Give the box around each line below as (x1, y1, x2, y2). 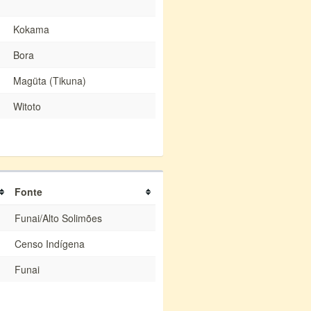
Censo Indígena (15, 237, 85, 251)
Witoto (13, 99, 41, 113)
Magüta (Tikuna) (13, 74, 86, 87)
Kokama (13, 22, 49, 36)
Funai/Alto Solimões (15, 211, 102, 225)
